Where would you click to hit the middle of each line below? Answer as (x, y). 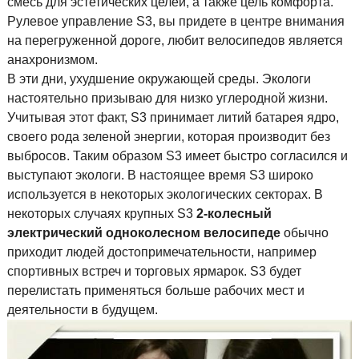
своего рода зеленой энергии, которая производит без (168, 137)
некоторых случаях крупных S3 (101, 214)
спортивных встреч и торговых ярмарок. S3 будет (154, 272)
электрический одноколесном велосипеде (143, 233)
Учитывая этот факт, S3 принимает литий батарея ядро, (173, 118)
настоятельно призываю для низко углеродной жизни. (167, 99)
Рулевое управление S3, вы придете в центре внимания (175, 22)
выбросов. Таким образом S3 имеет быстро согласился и (177, 156)
